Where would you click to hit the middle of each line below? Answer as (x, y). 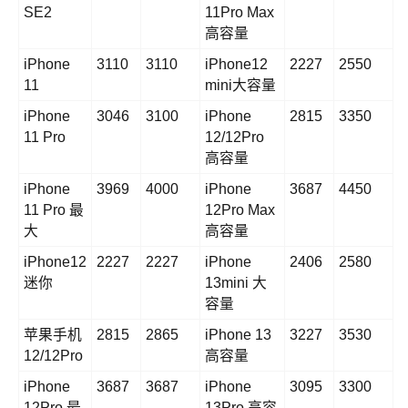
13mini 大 (236, 283)
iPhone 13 (238, 335)
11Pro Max (240, 13)
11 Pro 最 (54, 210)
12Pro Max (240, 210)
